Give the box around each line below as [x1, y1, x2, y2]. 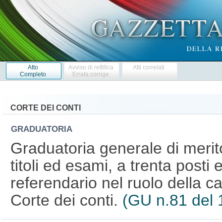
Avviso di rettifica [68, 63, 113, 71]
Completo [19, 70, 46, 78]
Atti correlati [133, 63, 165, 71]
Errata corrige [72, 70, 110, 78]
